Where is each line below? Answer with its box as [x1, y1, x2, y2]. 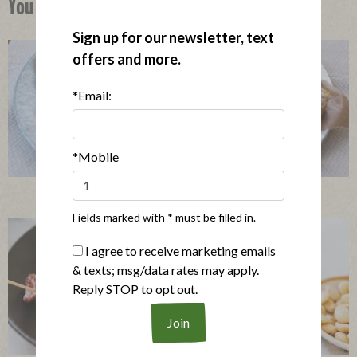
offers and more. [72, 49, 181, 68]
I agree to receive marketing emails [82, 242, 276, 258]
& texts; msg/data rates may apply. [72, 261, 259, 277]
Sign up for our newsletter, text [72, 28, 274, 46]
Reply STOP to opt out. [72, 280, 198, 296]
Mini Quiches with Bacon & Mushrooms [70, 185, 287, 201]
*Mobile [72, 148, 119, 164]
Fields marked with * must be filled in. [72, 210, 256, 224]
